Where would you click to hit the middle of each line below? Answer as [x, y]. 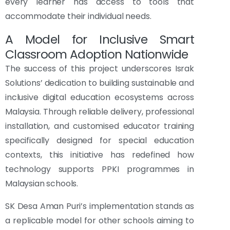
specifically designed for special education [100, 141]
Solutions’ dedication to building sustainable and [100, 83]
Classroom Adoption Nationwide [97, 54]
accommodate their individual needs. [78, 16]
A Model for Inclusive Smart [100, 40]
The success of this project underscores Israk [100, 69]
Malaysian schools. [42, 184]
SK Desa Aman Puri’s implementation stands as [100, 206]
